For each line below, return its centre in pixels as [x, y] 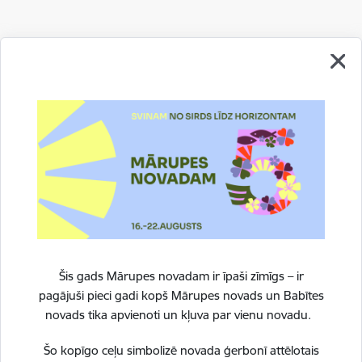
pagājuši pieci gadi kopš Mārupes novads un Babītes [181, 296]
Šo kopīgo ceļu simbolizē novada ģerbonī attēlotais [181, 351]
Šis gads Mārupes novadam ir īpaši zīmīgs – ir [181, 276]
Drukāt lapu [69, 91]
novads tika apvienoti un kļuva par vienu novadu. [181, 315]
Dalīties [58, 123]
